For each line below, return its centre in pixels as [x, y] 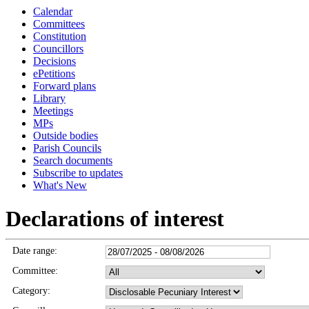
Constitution [60, 36]
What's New [60, 185]
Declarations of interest [115, 219]
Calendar [53, 11]
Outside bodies [66, 136]
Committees [59, 24]
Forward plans [64, 86]
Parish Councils [67, 148]
